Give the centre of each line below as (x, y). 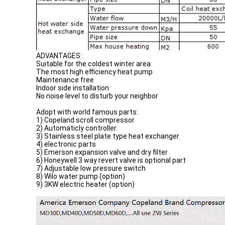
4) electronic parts (66, 144)
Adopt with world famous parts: (87, 112)
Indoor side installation (73, 88)
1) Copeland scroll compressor (85, 120)
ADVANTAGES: (59, 56)
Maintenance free (65, 80)
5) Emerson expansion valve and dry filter (102, 152)
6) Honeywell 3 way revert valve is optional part (111, 160)
